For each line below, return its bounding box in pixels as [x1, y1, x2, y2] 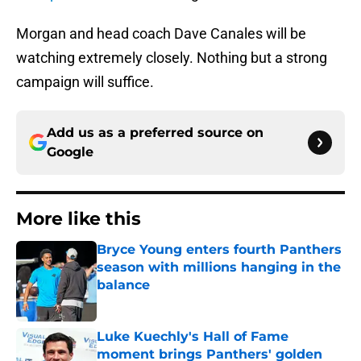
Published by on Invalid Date [96, 294, 236, 308]
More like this [16, 208, 141, 230]
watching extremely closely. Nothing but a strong [16, 49, 327, 67]
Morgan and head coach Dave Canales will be [16, 25, 306, 43]
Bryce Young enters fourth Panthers [97, 242, 342, 258]
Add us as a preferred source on [47, 125, 263, 141]
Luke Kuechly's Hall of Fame [97, 329, 288, 345]
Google [47, 144, 93, 160]
